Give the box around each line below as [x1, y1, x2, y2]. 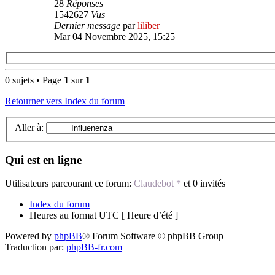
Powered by [5, 231, 54, 242]
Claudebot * [134, 178, 181, 189]
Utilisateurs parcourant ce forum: [5, 178, 134, 189]
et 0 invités [181, 178, 225, 189]
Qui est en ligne [5, 153, 82, 166]
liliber [137, 20, 160, 31]
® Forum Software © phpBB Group [82, 231, 223, 242]
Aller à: [15, 122, 44, 133]
